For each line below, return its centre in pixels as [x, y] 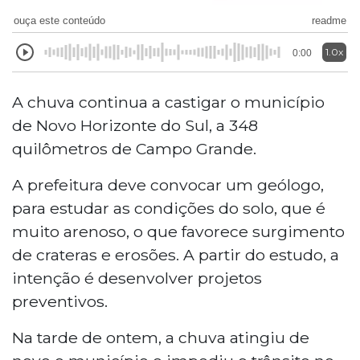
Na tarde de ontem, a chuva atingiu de [161, 337]
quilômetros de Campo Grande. [134, 148]
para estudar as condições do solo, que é [169, 208]
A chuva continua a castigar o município [168, 102]
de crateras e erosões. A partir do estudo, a [176, 254]
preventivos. [60, 301]
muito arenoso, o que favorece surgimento [178, 231]
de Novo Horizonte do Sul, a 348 [135, 125]
